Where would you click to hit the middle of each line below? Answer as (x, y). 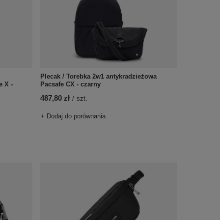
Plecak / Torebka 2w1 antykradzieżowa (98, 76)
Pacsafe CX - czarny (70, 84)
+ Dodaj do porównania (73, 116)
